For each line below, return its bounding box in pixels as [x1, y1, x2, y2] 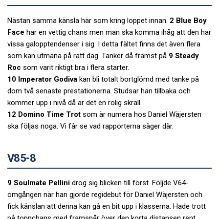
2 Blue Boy [170, 16, 207, 25]
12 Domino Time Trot [7, 109, 81, 119]
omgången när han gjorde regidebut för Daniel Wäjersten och [7, 190, 202, 199]
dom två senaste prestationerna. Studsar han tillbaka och [7, 86, 191, 95]
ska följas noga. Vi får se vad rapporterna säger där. [7, 121, 174, 131]
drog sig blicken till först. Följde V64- [70, 178, 189, 188]
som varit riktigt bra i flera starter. [21, 63, 129, 72]
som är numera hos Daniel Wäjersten [81, 109, 201, 119]
